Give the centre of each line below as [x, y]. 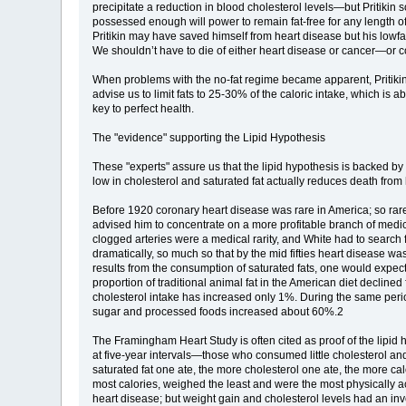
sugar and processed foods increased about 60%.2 [218, 311]
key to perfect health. [144, 108]
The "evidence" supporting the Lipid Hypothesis [209, 137]
